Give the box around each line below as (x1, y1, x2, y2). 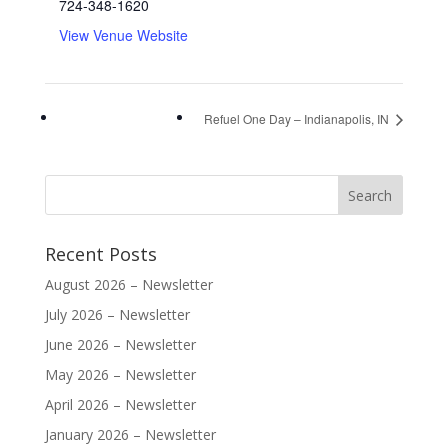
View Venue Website (58, 25, 188, 45)
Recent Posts (44, 241, 157, 266)
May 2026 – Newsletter (44, 364, 196, 384)
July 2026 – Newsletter (44, 304, 190, 324)
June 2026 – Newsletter (44, 334, 196, 354)
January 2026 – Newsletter (44, 424, 216, 444)
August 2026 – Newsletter (44, 274, 213, 294)
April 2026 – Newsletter (44, 394, 196, 414)
